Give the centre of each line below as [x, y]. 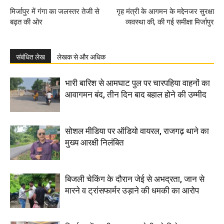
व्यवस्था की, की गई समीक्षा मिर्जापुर [170, 22]
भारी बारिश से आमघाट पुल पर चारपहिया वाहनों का [137, 83]
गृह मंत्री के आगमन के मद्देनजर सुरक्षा [165, 11]
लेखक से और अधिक [81, 57]
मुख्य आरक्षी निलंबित [94, 142]
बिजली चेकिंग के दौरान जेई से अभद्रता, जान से [135, 179]
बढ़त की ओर [26, 22]
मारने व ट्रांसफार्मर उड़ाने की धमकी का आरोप [132, 190]
